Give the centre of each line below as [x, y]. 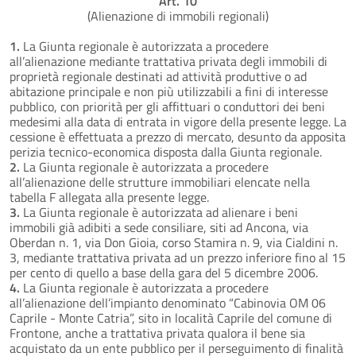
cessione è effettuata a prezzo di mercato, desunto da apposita [178, 136]
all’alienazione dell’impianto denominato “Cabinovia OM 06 [168, 302]
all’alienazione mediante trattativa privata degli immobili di [168, 61]
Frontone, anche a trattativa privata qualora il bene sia [157, 333]
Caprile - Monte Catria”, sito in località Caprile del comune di [171, 317]
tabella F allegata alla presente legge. [109, 197]
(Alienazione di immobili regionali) [178, 15]
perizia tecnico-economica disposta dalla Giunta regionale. [166, 151]
